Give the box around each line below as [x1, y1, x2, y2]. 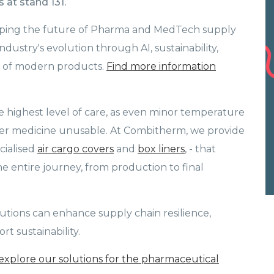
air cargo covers [37, 143, 114, 155]
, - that [185, 143, 216, 155]
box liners [138, 143, 185, 155]
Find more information [106, 61, 216, 73]
